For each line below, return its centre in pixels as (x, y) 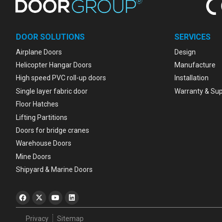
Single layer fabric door (52, 91)
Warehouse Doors (44, 143)
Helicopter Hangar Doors (54, 65)
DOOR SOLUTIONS (50, 37)
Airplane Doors (39, 52)
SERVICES (193, 37)
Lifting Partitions (42, 117)
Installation (192, 78)
